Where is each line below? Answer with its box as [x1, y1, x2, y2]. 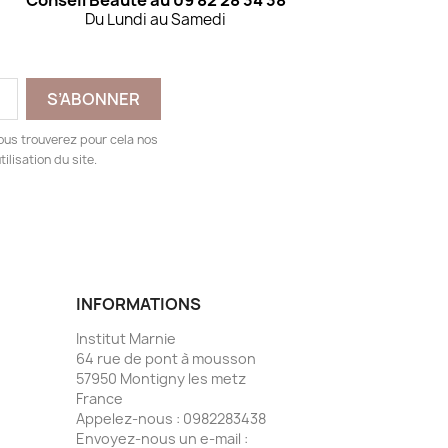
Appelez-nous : [76, 409, 183, 429]
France [76, 389, 123, 409]
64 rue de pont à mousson [76, 349, 256, 369]
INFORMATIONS [76, 293, 201, 316]
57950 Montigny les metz [76, 369, 246, 389]
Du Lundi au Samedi [85, 9, 227, 31]
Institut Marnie [76, 329, 176, 349]
